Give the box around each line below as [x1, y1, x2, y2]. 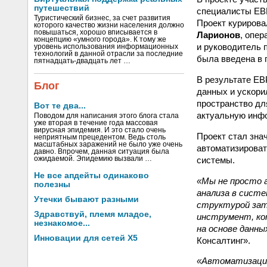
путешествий [34, 4, 89, 13]
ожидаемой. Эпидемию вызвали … [34, 155, 152, 162]
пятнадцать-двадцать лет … [34, 57, 131, 64]
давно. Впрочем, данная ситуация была [34, 148, 169, 155]
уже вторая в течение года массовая [34, 119, 158, 126]
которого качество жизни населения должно [34, 21, 184, 29]
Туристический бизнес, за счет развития [34, 14, 170, 21]
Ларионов [197, 29, 240, 40]
